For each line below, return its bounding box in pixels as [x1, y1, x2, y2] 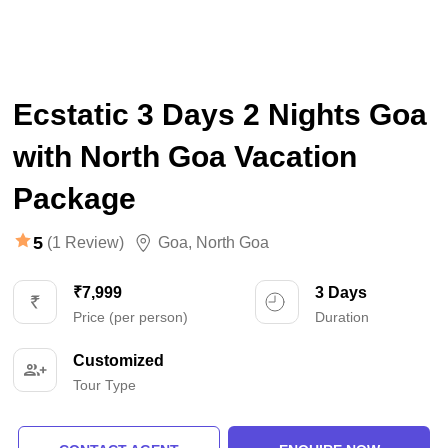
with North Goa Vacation [13, 140, 358, 173]
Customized [73, 352, 165, 369]
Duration [314, 309, 369, 325]
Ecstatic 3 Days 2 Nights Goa [13, 98, 428, 131]
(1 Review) [47, 233, 125, 251]
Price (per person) [73, 309, 189, 325]
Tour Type [73, 377, 137, 393]
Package [13, 182, 137, 215]
